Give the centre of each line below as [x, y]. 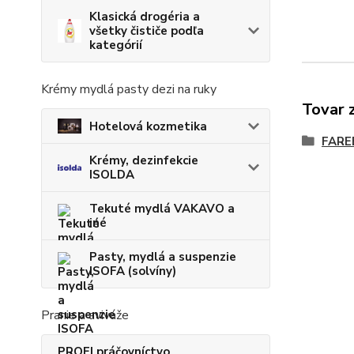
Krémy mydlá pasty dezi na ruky [129, 90]
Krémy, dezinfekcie [144, 161]
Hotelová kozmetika [148, 126]
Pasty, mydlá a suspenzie [163, 257]
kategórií [116, 45]
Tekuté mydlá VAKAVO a [162, 209]
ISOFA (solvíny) [133, 271]
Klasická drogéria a [145, 17]
